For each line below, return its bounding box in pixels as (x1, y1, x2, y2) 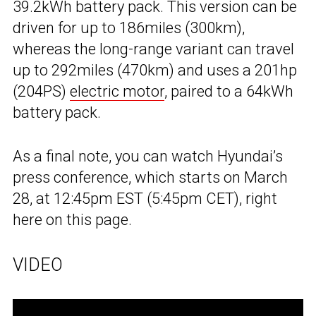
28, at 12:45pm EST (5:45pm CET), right (13, 190, 277, 208)
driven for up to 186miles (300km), (13, 19, 245, 37)
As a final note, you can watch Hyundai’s (13, 147, 283, 166)
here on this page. (13, 211, 132, 229)
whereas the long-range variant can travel (13, 40, 294, 59)
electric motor (70, 83, 164, 101)
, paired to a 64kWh (164, 83, 293, 101)
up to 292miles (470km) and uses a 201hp (13, 61, 297, 80)
